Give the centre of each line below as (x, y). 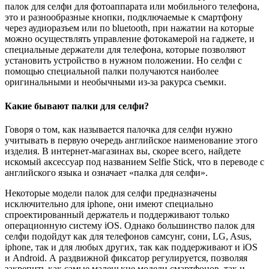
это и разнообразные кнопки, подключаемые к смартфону (124, 17)
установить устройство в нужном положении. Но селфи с (123, 61)
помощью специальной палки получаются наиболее (112, 71)
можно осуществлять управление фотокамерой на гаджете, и (130, 39)
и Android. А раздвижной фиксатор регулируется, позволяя (126, 258)
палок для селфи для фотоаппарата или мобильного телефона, (132, 7)
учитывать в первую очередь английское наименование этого (131, 140)
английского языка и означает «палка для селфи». (106, 172)
